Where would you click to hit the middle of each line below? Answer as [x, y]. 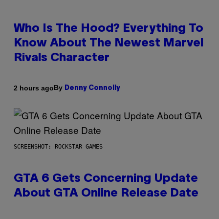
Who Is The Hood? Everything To [109, 29]
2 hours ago [34, 88]
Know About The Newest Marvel [109, 44]
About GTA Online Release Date [106, 194]
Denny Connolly [92, 88]
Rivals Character [62, 58]
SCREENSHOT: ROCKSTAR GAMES [58, 147]
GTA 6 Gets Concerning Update [106, 179]
